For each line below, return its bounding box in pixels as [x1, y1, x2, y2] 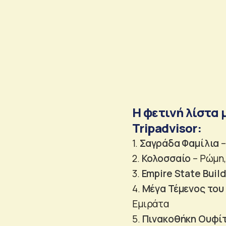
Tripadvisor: [132, 119, 202, 136]
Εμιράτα [132, 197, 169, 210]
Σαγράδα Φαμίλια [139, 136, 219, 150]
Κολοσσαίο [141, 151, 191, 165]
